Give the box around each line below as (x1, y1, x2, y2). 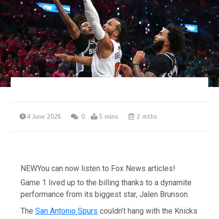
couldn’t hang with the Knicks (98, 206, 198, 216)
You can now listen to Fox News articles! (37, 163, 176, 173)
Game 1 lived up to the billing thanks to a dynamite (21, 177, 192, 187)
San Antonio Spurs (35, 206, 98, 216)
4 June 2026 (27, 112, 62, 121)
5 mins (99, 112, 119, 121)
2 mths (135, 112, 158, 121)
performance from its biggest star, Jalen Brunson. (21, 189, 190, 199)
